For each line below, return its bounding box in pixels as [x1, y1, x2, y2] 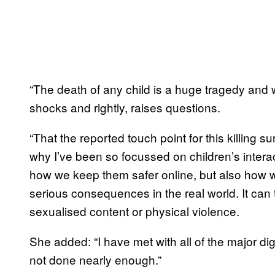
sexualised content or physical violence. [29, 202, 239, 219]
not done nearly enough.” [29, 250, 161, 268]
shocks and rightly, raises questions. [29, 98, 223, 115]
